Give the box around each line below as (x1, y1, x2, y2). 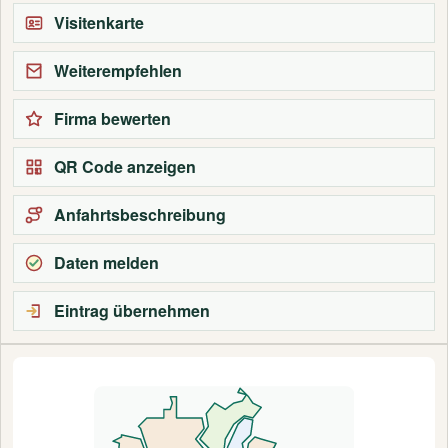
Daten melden (54, 251, 159, 274)
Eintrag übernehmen (54, 299, 210, 322)
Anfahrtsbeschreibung (54, 203, 226, 226)
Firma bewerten (54, 107, 171, 130)
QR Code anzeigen (54, 155, 196, 178)
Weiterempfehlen (54, 59, 182, 82)
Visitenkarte (54, 11, 144, 34)
